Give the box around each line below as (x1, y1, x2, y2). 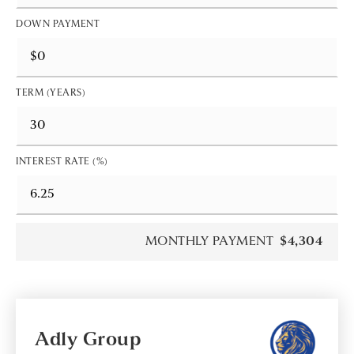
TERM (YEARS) (16, 88, 85, 98)
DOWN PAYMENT (16, 20, 100, 29)
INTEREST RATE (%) (16, 157, 108, 167)
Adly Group (35, 330, 141, 350)
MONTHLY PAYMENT (145, 235, 273, 248)
